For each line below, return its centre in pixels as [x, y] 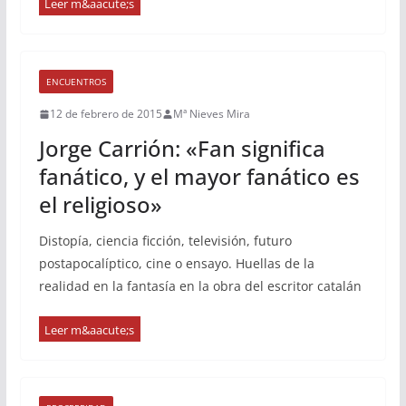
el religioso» [100, 204]
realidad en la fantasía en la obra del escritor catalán [200, 286]
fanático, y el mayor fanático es [199, 176]
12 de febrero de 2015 [106, 114]
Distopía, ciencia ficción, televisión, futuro [165, 241]
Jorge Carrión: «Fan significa [182, 148]
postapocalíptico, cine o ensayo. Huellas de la [176, 263]
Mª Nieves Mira [211, 114]
